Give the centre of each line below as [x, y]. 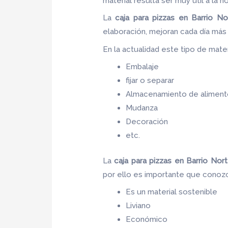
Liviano [138, 206]
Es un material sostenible [172, 192]
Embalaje [142, 67]
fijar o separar [150, 81]
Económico [147, 220]
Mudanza [142, 108]
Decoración [147, 122]
